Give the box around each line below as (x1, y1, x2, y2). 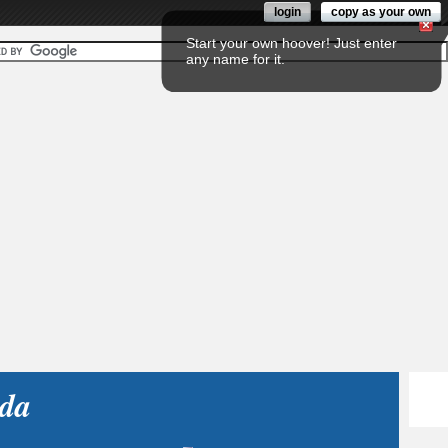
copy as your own (331, 5, 431, 19)
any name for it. (186, 51, 285, 67)
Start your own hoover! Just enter (186, 35, 397, 51)
